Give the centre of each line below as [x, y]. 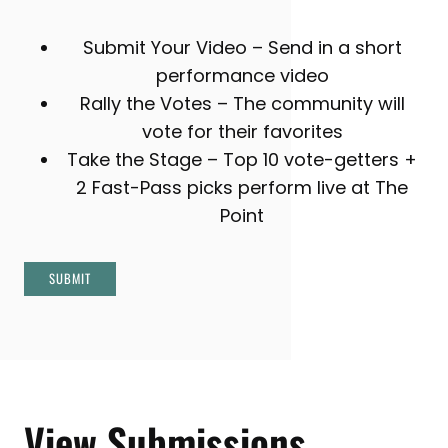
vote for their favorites [242, 132]
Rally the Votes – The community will [242, 104]
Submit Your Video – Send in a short [242, 48]
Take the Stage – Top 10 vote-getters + [242, 160]
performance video [242, 76]
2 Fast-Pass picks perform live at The [242, 188]
